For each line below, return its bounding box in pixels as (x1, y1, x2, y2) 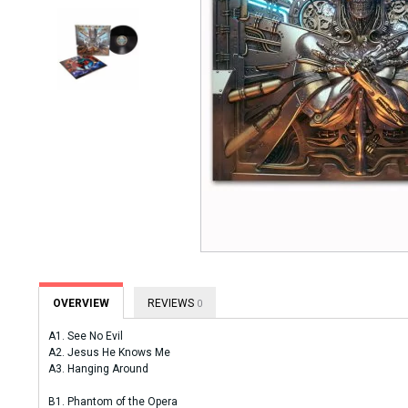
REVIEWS (148, 297, 197, 310)
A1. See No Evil (48, 330, 123, 342)
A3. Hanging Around (48, 362, 148, 375)
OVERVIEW (53, 297, 109, 310)
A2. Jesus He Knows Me (48, 346, 170, 359)
